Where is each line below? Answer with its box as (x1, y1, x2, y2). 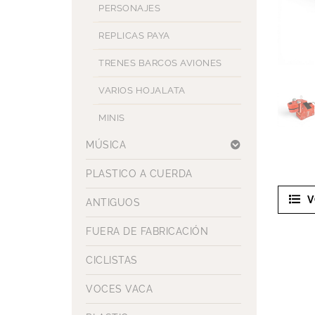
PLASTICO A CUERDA (86, 168, 193, 179)
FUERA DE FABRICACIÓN (86, 226, 208, 237)
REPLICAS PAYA (98, 30, 170, 41)
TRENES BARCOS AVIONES (98, 58, 222, 68)
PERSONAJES (98, 3, 160, 13)
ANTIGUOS (86, 197, 140, 208)
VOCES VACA (86, 283, 153, 295)
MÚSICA (86, 139, 126, 150)
